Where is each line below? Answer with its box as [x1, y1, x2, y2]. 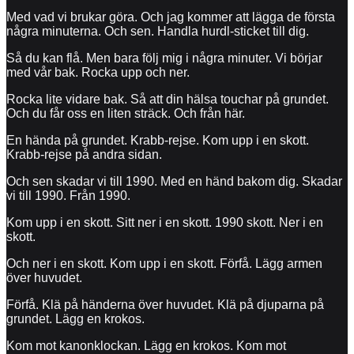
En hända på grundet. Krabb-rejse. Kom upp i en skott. [6, 133, 309, 147]
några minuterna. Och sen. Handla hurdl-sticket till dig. [6, 24, 309, 38]
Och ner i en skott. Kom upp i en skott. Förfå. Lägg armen [6, 256, 322, 270]
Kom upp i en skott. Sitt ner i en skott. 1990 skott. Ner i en [6, 215, 323, 229]
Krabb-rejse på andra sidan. [6, 147, 162, 161]
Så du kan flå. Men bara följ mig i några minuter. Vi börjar [6, 51, 322, 65]
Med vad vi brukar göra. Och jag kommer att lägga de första [6, 9, 335, 24]
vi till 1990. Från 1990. [6, 188, 130, 202]
